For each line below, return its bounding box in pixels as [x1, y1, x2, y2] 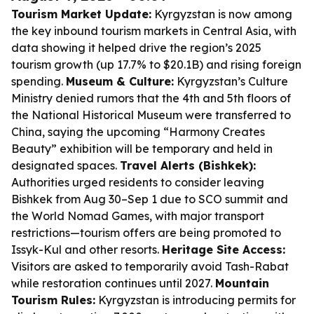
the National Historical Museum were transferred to [11, 108, 291, 122]
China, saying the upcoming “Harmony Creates [11, 125, 265, 139]
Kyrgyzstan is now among [151, 7, 292, 21]
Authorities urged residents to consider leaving [11, 175, 264, 189]
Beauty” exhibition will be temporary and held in [11, 142, 273, 156]
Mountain [215, 276, 269, 290]
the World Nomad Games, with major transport [11, 209, 264, 223]
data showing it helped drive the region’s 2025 [11, 41, 261, 55]
